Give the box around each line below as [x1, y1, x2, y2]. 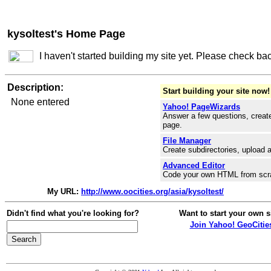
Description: [7, 82, 64, 93]
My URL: [47, 187, 79, 196]
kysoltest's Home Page [7, 28, 125, 40]
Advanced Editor [163, 161, 225, 170]
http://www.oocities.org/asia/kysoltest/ [81, 187, 224, 196]
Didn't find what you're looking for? [7, 209, 139, 218]
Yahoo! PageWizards [163, 102, 240, 111]
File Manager [163, 136, 211, 145]
